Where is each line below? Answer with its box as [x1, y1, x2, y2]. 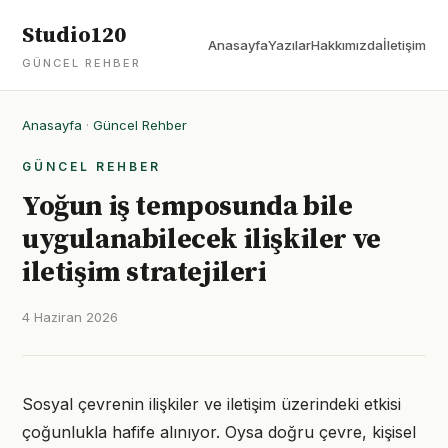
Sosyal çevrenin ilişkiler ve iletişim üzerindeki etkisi [22, 394, 401, 414]
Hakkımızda [311, 37, 383, 53]
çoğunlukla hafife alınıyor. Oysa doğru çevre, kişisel [22, 422, 416, 442]
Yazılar [268, 37, 311, 53]
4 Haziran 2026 [22, 309, 118, 325]
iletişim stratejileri [22, 255, 267, 290]
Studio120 [22, 22, 126, 49]
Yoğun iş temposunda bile [22, 189, 353, 224]
